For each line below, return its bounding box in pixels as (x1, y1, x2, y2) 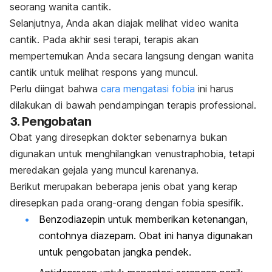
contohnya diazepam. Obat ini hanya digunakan (39, 229, 253, 242)
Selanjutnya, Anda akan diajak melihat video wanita (10, 17, 239, 30)
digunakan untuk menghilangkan (10, 148, 155, 160)
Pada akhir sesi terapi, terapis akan (42, 33, 199, 46)
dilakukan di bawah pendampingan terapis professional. (10, 99, 256, 112)
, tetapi (223, 148, 254, 160)
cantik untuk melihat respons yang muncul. (10, 66, 198, 79)
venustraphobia (155, 148, 223, 160)
